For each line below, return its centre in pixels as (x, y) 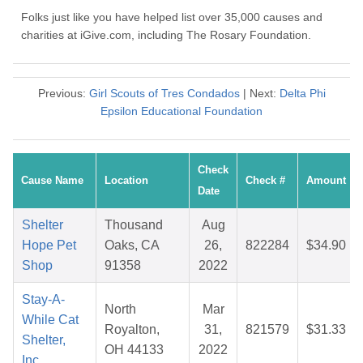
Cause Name (52, 181)
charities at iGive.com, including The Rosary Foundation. (166, 35)
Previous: (63, 94)
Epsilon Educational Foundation (181, 111)
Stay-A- (43, 300)
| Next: (259, 94)
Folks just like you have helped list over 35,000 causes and (172, 17)
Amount (326, 181)
